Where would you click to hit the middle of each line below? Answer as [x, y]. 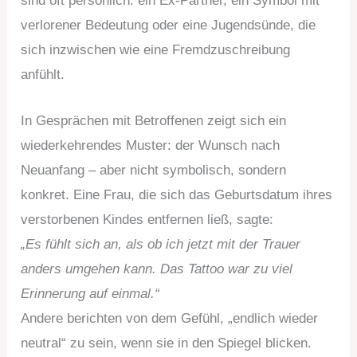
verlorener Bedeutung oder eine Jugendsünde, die [169, 25]
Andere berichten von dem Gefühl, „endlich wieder [170, 319]
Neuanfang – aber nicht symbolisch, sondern [154, 171]
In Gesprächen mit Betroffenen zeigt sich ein [154, 121]
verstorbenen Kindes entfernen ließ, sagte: [147, 220]
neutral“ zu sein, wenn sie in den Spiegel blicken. [167, 343]
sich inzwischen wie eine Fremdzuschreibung [156, 49]
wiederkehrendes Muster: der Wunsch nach [151, 146]
